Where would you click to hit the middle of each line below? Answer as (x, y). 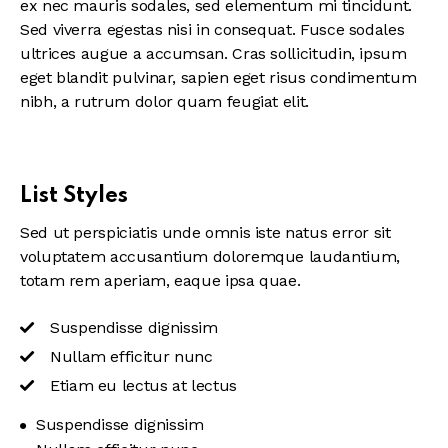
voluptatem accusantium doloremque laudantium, (210, 257)
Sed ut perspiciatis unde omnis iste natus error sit (205, 233)
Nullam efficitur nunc (131, 356)
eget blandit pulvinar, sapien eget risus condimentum (218, 78)
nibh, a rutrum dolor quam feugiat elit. (164, 102)
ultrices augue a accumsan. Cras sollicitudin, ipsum (213, 54)
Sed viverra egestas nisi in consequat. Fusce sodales (212, 30)
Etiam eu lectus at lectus (143, 385)
